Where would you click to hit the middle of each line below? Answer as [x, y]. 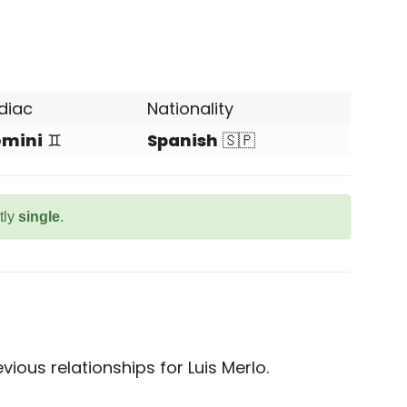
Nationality [190, 109]
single [39, 217]
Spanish [183, 140]
